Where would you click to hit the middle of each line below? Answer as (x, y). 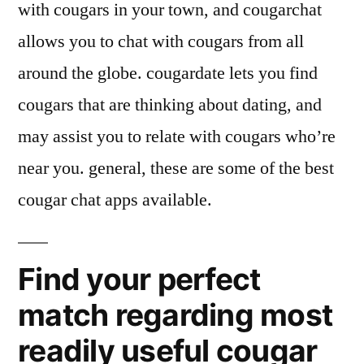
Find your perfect (139, 279)
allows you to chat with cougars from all (161, 42)
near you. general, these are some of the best (176, 169)
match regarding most (175, 315)
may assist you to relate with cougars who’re (177, 137)
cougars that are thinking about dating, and (170, 105)
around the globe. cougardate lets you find (168, 74)
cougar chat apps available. (115, 200)
